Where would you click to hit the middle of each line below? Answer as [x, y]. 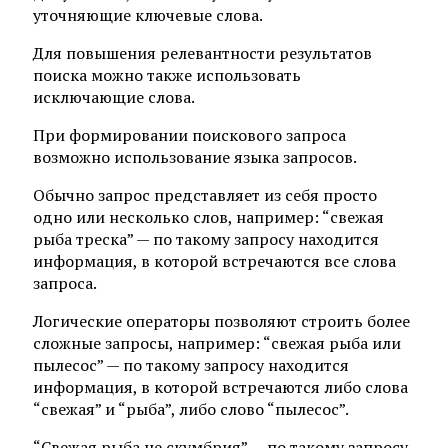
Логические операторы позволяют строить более [221, 320]
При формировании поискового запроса [189, 134]
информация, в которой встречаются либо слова [220, 386]
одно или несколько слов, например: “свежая [208, 216]
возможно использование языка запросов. [195, 156]
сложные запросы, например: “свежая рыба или [217, 342]
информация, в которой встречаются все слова [214, 260]
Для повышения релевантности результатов [202, 52]
